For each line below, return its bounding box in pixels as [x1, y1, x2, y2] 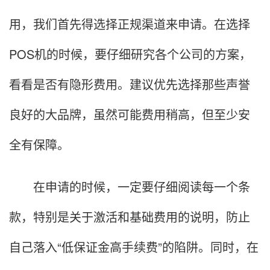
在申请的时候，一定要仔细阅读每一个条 [9, 177, 250, 195]
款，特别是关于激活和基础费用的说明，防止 [9, 207, 250, 225]
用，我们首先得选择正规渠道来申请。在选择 [9, 14, 250, 33]
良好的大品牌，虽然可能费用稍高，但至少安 [9, 105, 250, 123]
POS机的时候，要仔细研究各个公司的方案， [9, 45, 251, 63]
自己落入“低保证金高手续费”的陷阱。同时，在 [9, 237, 259, 256]
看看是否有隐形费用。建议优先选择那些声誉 [9, 75, 250, 93]
